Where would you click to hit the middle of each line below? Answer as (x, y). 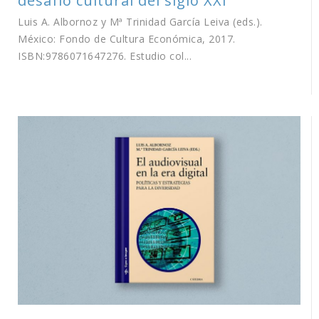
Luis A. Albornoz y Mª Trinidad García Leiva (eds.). (140, 22)
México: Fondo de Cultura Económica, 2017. (127, 39)
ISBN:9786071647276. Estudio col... (105, 56)
